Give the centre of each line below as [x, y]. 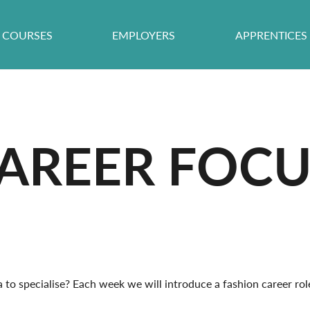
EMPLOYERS [144, 35]
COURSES [28, 35]
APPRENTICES [271, 35]
